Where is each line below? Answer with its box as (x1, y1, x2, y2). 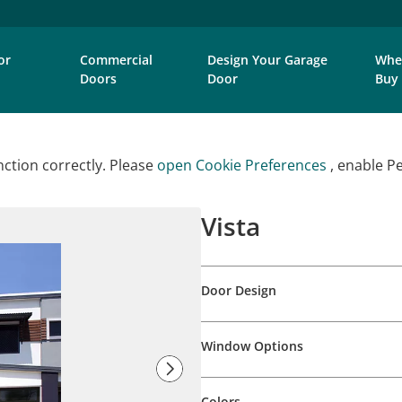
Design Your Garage (206, 51, 328, 68)
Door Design (201, 282, 276, 299)
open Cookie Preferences (157, 155, 330, 175)
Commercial (80, 51, 153, 68)
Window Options (201, 337, 303, 354)
